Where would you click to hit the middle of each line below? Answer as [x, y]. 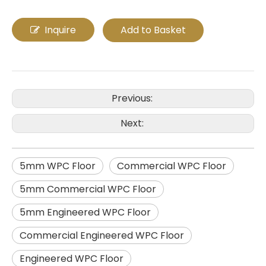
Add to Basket [153, 30]
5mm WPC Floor [58, 166]
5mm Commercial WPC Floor [88, 189]
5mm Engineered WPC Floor [85, 213]
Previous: [133, 99]
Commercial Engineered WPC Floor [102, 236]
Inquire [60, 30]
